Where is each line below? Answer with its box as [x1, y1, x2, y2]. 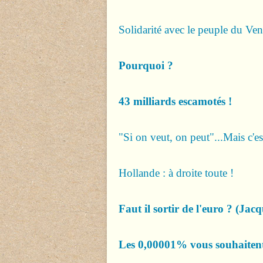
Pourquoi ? [119, 59, 173, 72]
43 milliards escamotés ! [119, 95, 232, 107]
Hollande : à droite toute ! [119, 167, 234, 179]
